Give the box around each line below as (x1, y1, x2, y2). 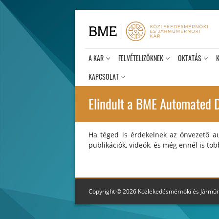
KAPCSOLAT (88, 71, 119, 82)
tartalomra (75, 31, 109, 40)
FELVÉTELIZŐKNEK (118, 53, 163, 63)
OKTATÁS (178, 53, 201, 63)
